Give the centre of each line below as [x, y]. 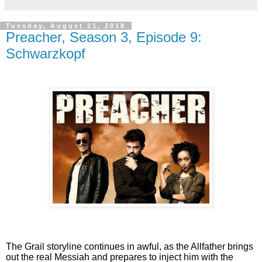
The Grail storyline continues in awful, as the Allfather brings [130, 246]
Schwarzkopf [46, 53]
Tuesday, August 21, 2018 [66, 25]
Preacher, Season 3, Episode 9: [104, 37]
